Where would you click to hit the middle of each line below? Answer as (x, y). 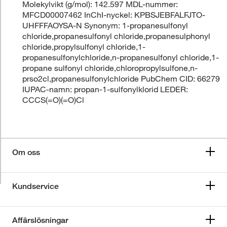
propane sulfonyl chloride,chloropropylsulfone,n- (110, 68)
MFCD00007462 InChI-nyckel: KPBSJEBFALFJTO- (114, 14)
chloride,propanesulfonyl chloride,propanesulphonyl (117, 36)
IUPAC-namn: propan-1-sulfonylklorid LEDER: (105, 89)
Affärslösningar (40, 220)
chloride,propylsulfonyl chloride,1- (84, 46)
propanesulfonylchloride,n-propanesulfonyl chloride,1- (121, 57)
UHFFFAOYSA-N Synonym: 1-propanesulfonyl (105, 25)
